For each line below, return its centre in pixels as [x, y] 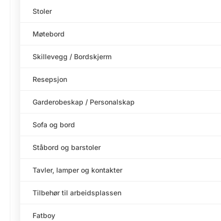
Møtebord [49, 34]
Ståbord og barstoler [67, 147]
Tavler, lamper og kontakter [77, 170]
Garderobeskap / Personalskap [84, 102]
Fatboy [44, 216]
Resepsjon [50, 79]
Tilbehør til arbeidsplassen [77, 193]
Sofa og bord [54, 125]
